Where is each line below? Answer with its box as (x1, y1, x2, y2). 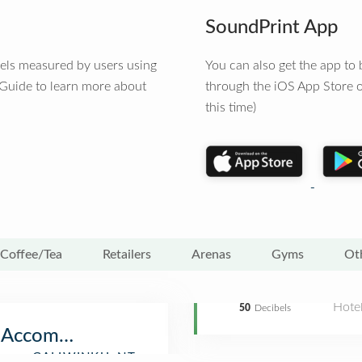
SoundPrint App (205, 18, 338, 37)
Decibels (255, 303, 291, 313)
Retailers (103, 248, 151, 261)
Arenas (192, 248, 231, 261)
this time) (205, 101, 256, 114)
